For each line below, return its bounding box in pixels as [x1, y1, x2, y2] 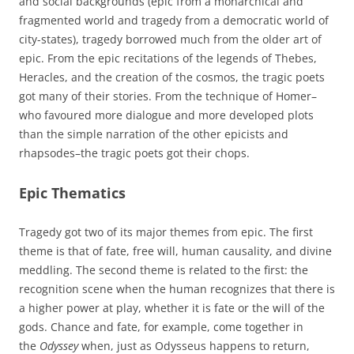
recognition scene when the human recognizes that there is [19, 281, 335, 296]
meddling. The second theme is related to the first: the [19, 262, 308, 277]
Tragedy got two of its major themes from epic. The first [19, 224, 313, 239]
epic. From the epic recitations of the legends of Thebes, [19, 50, 317, 66]
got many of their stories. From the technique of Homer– [19, 88, 317, 104]
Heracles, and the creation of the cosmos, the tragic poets [19, 69, 325, 85]
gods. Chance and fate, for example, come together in [19, 318, 303, 334]
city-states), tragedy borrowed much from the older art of [19, 31, 322, 47]
